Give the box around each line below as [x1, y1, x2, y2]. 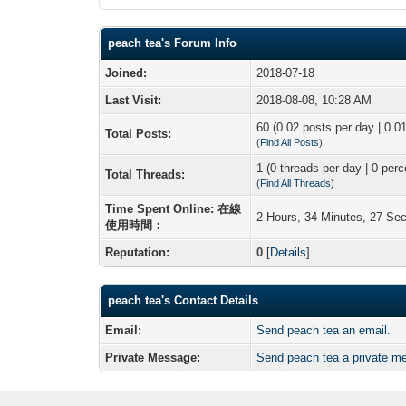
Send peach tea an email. [256, 323, 391, 337]
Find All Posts [260, 136, 320, 148]
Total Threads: [105, 167, 186, 181]
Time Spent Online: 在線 [105, 201, 242, 216]
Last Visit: [105, 92, 162, 107]
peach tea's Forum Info [108, 35, 237, 50]
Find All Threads [260, 177, 332, 188]
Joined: [105, 65, 148, 80]
